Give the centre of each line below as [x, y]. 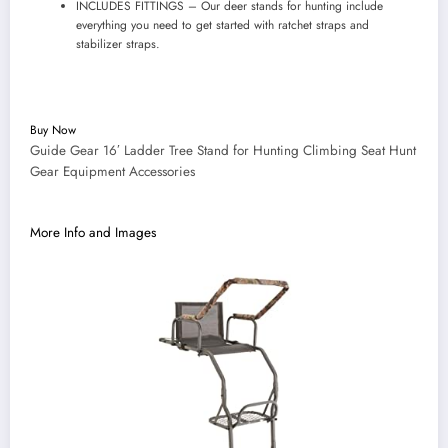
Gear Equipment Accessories [112, 171]
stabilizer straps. [118, 43]
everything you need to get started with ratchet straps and [222, 24]
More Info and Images [93, 232]
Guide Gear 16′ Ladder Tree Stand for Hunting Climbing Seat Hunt [223, 150]
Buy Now [53, 129]
